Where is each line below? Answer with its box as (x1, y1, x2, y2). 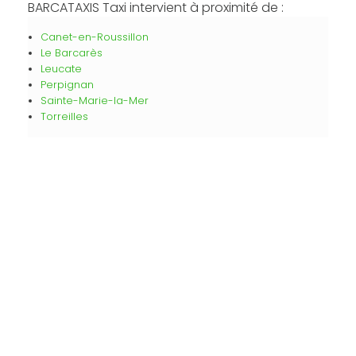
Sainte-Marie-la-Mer (40, 94, 149, 108)
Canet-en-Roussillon (40, 30, 149, 44)
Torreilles (40, 110, 88, 124)
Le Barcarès (40, 46, 103, 60)
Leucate (40, 62, 82, 76)
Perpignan (40, 78, 94, 92)
